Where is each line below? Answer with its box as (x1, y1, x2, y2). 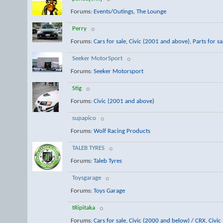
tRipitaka (72, 205, 95, 211)
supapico (72, 115, 96, 121)
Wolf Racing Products (93, 127, 150, 134)
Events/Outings (93, 8, 133, 15)
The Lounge (136, 8, 166, 15)
